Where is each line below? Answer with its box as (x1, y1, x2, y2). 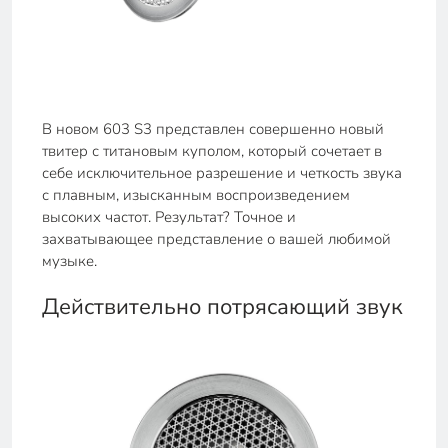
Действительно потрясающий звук (42, 291, 403, 322)
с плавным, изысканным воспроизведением (42, 184, 350, 205)
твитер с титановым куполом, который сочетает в (42, 140, 382, 161)
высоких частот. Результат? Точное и (42, 206, 296, 227)
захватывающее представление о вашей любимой (42, 228, 391, 249)
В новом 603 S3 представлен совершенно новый (42, 118, 384, 139)
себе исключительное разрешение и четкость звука (42, 162, 402, 183)
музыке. (42, 250, 97, 271)
